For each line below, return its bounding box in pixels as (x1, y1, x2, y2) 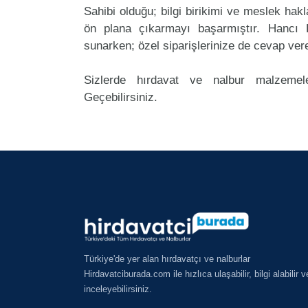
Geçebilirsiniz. (84, 90, 157, 104)
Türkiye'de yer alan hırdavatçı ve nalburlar (84, 254, 250, 265)
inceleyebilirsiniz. (84, 284, 152, 295)
